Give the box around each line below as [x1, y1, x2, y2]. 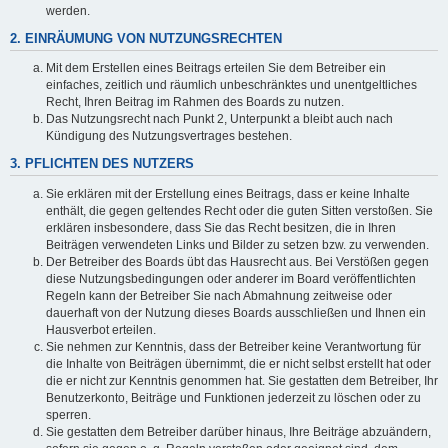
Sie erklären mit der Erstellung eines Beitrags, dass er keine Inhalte [46, 186, 410, 201]
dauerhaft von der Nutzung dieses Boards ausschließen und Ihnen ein [46, 305, 426, 320]
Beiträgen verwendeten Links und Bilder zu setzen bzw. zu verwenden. [46, 237, 429, 252]
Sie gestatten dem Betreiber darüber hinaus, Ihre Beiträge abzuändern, [46, 424, 431, 439]
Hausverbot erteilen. [46, 322, 156, 337]
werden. [46, 3, 90, 18]
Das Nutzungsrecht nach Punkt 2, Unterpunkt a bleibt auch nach [46, 112, 393, 127]
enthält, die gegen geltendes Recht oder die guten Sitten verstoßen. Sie [46, 203, 433, 218]
